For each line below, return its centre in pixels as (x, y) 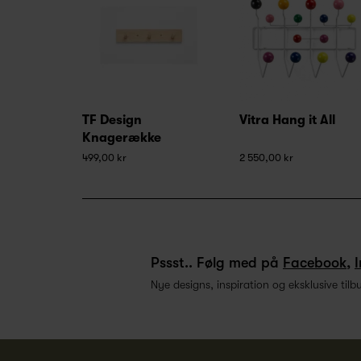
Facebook (315, 263)
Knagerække (122, 138)
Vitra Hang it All (287, 120)
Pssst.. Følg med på (217, 263)
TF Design (112, 120)
